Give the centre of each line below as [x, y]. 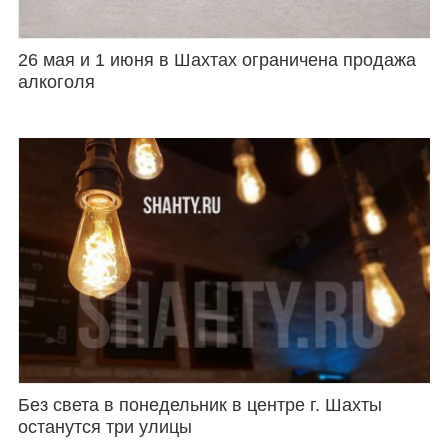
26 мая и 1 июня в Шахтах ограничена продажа [216, 59]
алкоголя [56, 81]
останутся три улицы [104, 426]
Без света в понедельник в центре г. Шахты [199, 404]
